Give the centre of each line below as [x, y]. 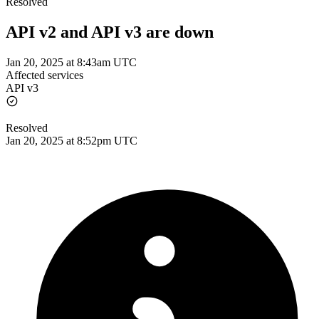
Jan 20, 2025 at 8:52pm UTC [72, 140]
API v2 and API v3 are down [110, 32]
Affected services [45, 75]
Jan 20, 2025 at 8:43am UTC [71, 62]
